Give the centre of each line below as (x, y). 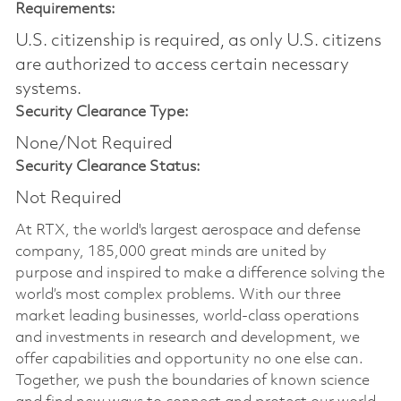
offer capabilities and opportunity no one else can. (189, 359)
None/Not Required (94, 144)
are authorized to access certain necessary (182, 65)
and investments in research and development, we (187, 337)
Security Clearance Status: (107, 166)
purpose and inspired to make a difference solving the (200, 273)
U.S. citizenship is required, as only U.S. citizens (198, 41)
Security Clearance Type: (102, 112)
